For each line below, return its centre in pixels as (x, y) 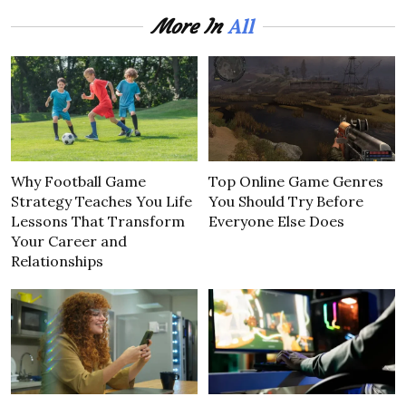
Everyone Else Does (277, 222)
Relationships (57, 261)
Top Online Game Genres (296, 182)
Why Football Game (78, 182)
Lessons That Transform (98, 222)
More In (190, 27)
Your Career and (69, 242)
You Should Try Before (286, 202)
